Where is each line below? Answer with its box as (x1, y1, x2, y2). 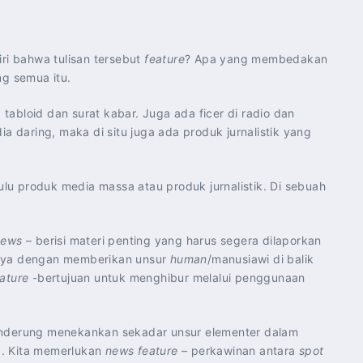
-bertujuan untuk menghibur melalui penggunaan (28, 271, 305, 284)
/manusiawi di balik (207, 252, 314, 266)
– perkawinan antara (177, 344, 300, 357)
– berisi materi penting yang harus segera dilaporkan (26, 233, 322, 247)
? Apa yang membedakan (185, 52, 328, 66)
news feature (105, 344, 178, 357)
